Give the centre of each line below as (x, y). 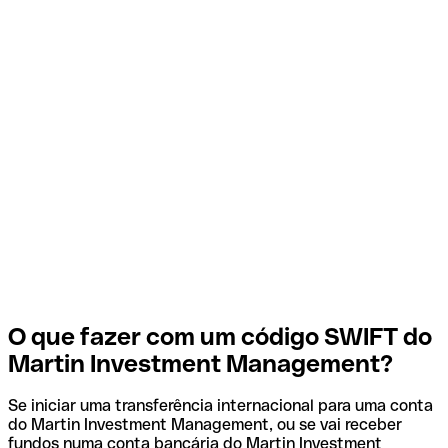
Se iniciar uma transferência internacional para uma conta (220, 406)
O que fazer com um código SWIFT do (220, 336)
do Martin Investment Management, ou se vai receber (205, 425)
